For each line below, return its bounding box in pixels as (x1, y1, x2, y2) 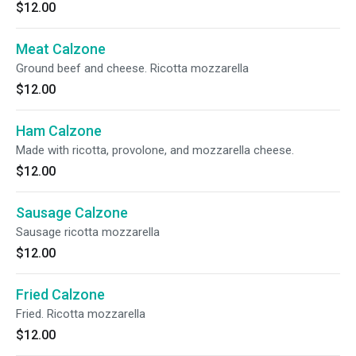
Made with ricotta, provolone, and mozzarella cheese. (16, 143, 294, 157)
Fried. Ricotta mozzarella (16, 307, 145, 321)
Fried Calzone (16, 286, 105, 303)
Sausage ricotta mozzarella (16, 225, 160, 239)
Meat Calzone (16, 41, 106, 57)
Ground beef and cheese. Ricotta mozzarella (16, 61, 249, 75)
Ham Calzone (16, 122, 102, 139)
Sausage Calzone (16, 204, 128, 221)
